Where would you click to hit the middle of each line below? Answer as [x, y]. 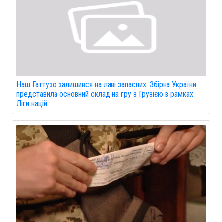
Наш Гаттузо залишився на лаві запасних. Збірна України [106, 85]
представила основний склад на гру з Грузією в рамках [105, 94]
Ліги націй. [32, 104]
